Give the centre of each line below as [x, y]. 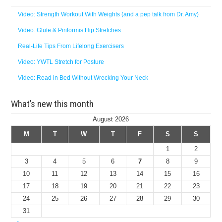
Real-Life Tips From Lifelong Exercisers [71, 46]
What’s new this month [53, 104]
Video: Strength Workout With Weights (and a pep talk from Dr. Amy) [109, 14]
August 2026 [111, 119]
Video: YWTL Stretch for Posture [61, 62]
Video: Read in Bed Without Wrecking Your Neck [83, 78]
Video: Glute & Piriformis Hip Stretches [70, 30]
